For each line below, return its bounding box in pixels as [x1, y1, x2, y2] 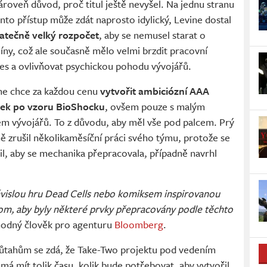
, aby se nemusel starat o [98, 27, 206, 43]
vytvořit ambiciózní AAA [100, 83, 209, 99]
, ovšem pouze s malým [104, 99, 205, 114]
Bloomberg [114, 217, 163, 232]
